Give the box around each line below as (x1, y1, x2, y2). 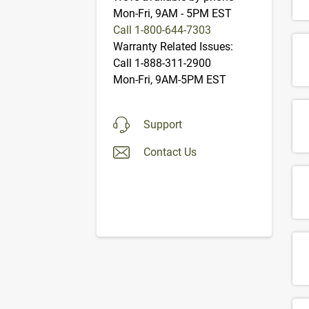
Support (143, 117, 182, 131)
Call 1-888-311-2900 (113, 57, 211, 70)
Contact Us (143, 145, 197, 159)
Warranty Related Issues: (113, 40, 233, 54)
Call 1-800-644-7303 (113, 23, 211, 37)
